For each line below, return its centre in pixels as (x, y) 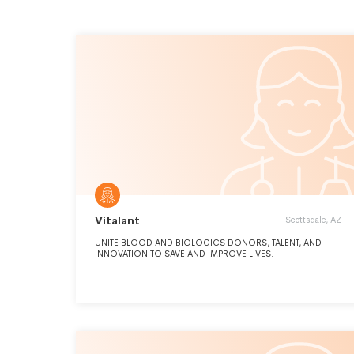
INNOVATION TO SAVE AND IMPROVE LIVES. (185, 254)
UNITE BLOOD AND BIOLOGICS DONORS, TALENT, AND (208, 243)
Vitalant (117, 220)
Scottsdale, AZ (313, 220)
